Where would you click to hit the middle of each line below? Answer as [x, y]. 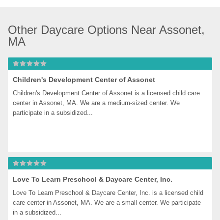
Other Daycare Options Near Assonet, [107, 30]
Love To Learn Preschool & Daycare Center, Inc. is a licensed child [108, 193]
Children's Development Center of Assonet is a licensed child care [107, 93]
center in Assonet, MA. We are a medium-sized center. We [96, 103]
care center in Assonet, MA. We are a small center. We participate [107, 203]
